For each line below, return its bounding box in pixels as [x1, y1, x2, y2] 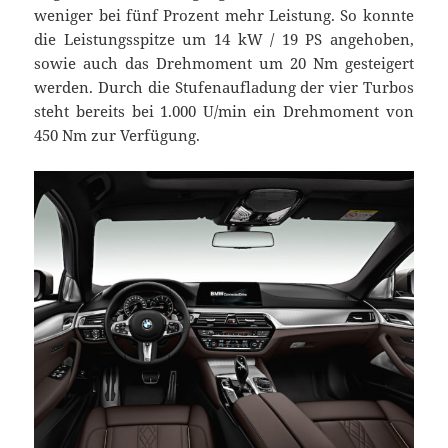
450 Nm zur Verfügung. [34, 124, 201, 145]
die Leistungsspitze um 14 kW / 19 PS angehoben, [34, 28, 414, 49]
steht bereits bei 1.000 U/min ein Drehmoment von [34, 100, 414, 121]
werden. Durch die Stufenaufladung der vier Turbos [34, 76, 414, 97]
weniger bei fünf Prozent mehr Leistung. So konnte [34, 4, 414, 25]
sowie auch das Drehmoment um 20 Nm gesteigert [34, 52, 414, 73]
